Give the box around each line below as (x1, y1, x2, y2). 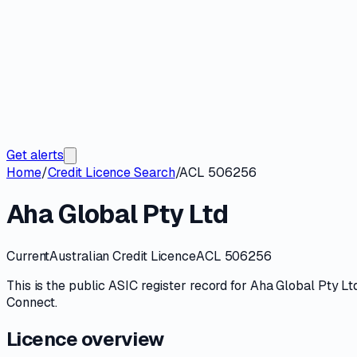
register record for (137, 277, 250, 294)
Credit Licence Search (47, 164, 175, 181)
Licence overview (6, 326, 164, 351)
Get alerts (6, 147, 65, 163)
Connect (6, 293, 56, 311)
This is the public (6, 277, 109, 294)
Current (6, 247, 50, 265)
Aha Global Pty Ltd (6, 198, 228, 231)
